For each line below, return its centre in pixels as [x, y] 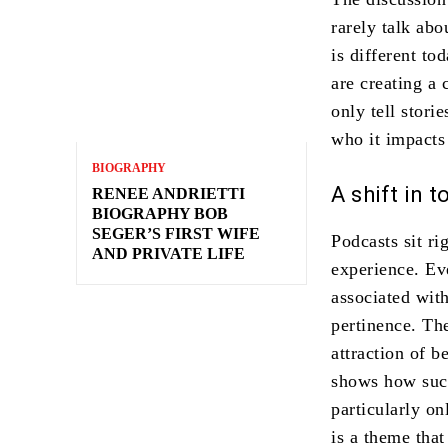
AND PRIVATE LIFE [168, 254]
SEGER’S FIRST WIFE [176, 234]
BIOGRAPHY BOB [160, 214]
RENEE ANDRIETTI [168, 194]
